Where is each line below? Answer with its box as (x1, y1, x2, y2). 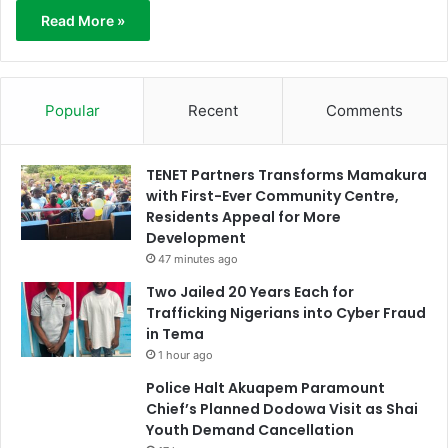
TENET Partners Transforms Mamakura (146, 165, 427, 186)
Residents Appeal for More (146, 207, 341, 228)
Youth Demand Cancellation (146, 420, 354, 441)
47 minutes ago (158, 252, 238, 267)
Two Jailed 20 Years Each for (146, 282, 354, 303)
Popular (44, 101, 100, 121)
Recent (187, 101, 238, 121)
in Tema (146, 324, 204, 345)
